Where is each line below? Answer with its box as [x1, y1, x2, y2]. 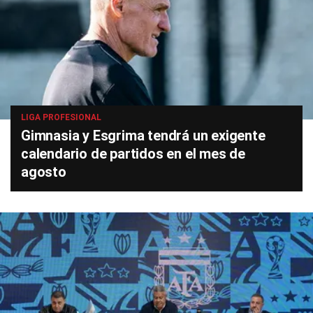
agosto [21, 163, 66, 181]
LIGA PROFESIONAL [21, 112, 101, 123]
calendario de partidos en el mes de [21, 145, 245, 163]
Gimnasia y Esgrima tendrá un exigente [21, 127, 265, 145]
